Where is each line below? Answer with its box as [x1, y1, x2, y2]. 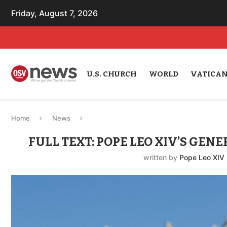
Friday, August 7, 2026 [11, 8, 98, 18]
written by [143, 153, 180, 162]
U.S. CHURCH [87, 69, 137, 79]
